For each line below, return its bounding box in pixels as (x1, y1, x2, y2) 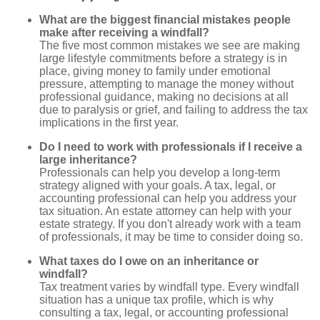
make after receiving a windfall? (39, 26, 209, 39)
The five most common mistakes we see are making (39, 39, 300, 51)
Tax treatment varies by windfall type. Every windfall (39, 280, 299, 293)
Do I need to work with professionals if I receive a (39, 140, 302, 153)
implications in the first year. (39, 116, 179, 129)
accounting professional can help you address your (39, 191, 296, 204)
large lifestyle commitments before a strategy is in (39, 51, 287, 64)
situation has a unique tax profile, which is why (39, 293, 274, 306)
